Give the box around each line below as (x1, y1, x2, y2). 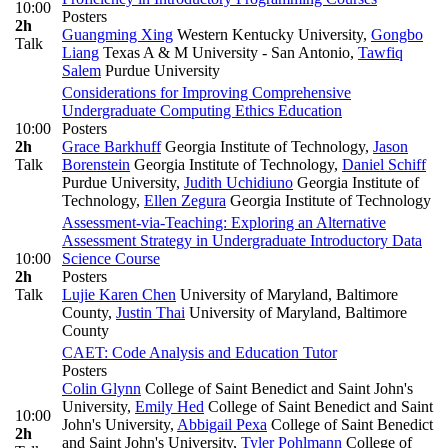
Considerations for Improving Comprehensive (62, 84, 351, 102)
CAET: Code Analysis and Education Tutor (62, 344, 337, 362)
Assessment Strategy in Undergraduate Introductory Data (62, 232, 422, 250)
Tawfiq (358, 44, 403, 62)
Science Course (62, 250, 160, 268)
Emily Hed (135, 398, 204, 416)
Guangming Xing (62, 26, 173, 44)
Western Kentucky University (173, 26, 363, 44)
